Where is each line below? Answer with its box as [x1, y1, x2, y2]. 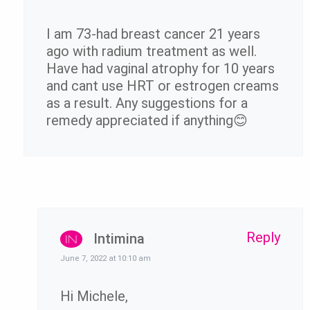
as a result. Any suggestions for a [46, 95, 248, 112]
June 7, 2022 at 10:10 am [60, 254, 151, 264]
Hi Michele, [60, 288, 128, 305]
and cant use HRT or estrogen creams [46, 77, 279, 95]
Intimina [93, 230, 145, 248]
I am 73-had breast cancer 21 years [46, 26, 260, 43]
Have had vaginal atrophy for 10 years [46, 60, 275, 77]
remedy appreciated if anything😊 [46, 112, 248, 129]
